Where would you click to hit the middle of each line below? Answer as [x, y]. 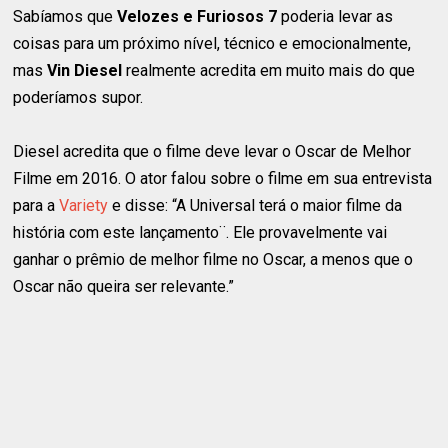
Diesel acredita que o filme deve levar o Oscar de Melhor [212, 152]
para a [36, 206]
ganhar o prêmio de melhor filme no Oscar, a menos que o [213, 260]
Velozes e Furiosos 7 [197, 17]
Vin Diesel [85, 71]
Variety [84, 206]
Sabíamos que [65, 17]
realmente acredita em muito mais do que [269, 71]
